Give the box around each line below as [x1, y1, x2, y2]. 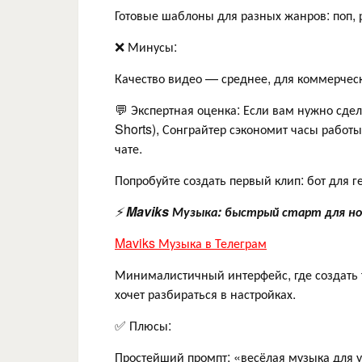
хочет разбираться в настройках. [115, 284, 296, 303]
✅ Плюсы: [115, 315, 171, 335]
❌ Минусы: [115, 36, 177, 56]
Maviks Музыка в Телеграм [115, 233, 267, 252]
